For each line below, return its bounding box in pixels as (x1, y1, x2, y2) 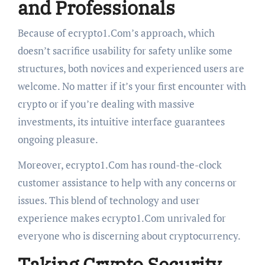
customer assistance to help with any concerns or (17, 175, 237, 189)
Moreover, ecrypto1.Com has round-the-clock (17, 157, 222, 172)
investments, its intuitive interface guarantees (17, 114, 225, 128)
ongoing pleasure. (17, 132, 98, 146)
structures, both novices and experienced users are (17, 61, 244, 75)
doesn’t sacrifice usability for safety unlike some (17, 43, 232, 57)
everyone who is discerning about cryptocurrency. (17, 228, 241, 243)
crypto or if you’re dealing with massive (17, 96, 195, 111)
